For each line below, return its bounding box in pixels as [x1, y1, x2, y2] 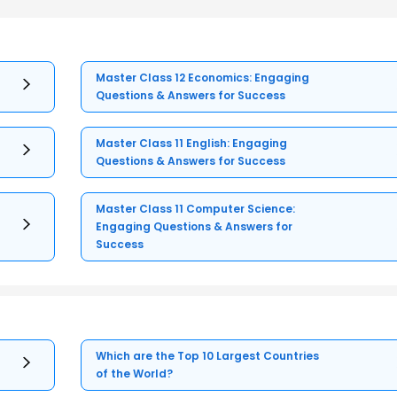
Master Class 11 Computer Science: [96, 201, 296, 217]
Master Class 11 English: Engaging [96, 136, 288, 152]
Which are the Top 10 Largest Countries [96, 348, 320, 364]
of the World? [96, 366, 174, 382]
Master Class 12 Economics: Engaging [96, 70, 310, 86]
